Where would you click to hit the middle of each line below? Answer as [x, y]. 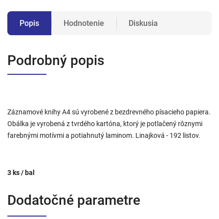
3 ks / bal [21, 172]
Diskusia [143, 23]
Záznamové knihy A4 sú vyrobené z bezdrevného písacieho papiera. [109, 112]
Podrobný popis [56, 60]
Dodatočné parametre [74, 200]
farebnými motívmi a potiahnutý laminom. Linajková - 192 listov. [104, 135]
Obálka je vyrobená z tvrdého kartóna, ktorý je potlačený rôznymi [105, 123]
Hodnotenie [84, 23]
